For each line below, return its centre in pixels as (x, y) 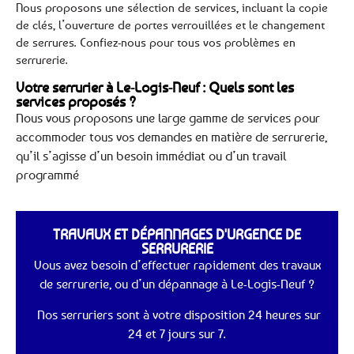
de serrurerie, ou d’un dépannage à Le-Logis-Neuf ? (177, 284)
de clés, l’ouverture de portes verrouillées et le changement (170, 25)
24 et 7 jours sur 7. (177, 333)
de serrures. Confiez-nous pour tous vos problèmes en (156, 42)
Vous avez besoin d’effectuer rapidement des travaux (177, 265)
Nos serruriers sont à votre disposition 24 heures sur (177, 314)
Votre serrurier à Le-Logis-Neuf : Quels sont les (155, 87)
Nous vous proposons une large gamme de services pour (168, 117)
